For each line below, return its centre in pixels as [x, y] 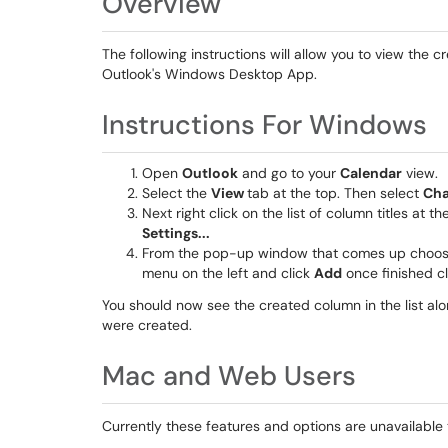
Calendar [371, 173]
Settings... [176, 233]
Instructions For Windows [264, 124]
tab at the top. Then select [335, 193]
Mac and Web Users [229, 375]
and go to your [289, 173]
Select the [176, 193]
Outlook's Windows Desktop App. [209, 74]
